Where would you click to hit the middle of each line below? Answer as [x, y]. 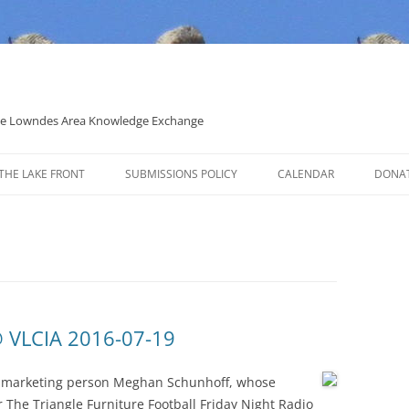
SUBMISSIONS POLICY [181, 174]
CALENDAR [306, 174]
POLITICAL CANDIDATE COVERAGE [215, 212]
